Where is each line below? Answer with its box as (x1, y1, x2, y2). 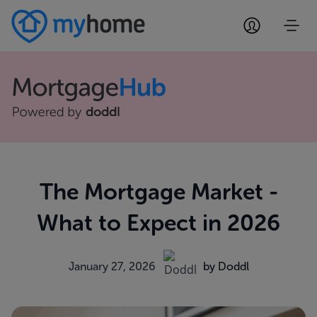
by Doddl (202, 260, 249, 273)
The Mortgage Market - (39, 178, 278, 205)
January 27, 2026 (68, 260, 155, 273)
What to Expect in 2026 (37, 209, 280, 236)
